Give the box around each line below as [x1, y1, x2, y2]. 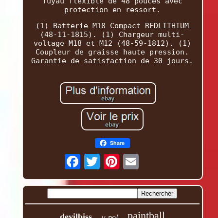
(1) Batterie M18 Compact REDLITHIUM [36, 21, 189, 30]
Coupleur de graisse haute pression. [36, 47, 189, 56]
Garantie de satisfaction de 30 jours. [31, 56, 194, 65]
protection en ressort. [64, 5, 161, 14]
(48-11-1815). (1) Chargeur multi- [40, 30, 185, 39]
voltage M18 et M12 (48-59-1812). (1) [33, 38, 191, 48]
